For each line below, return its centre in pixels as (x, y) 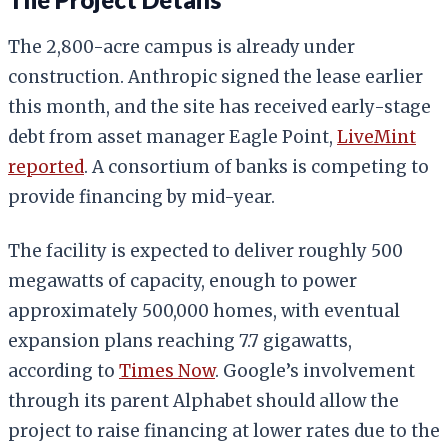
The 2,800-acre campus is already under (181, 46)
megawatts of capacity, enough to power (182, 280)
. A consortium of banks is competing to (256, 166)
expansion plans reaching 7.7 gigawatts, (180, 340)
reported (46, 166)
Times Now (167, 370)
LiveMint (376, 136)
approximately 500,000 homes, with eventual (204, 310)
